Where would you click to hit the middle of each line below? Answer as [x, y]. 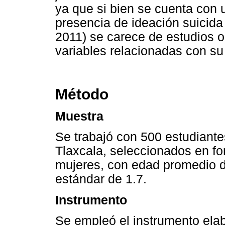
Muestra [79, 117]
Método [82, 94]
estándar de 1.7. [101, 179]
